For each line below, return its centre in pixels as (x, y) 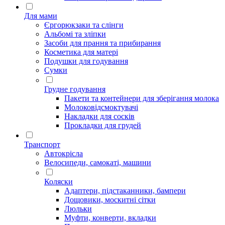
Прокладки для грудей (103, 125)
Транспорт (42, 144)
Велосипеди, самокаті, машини (98, 162)
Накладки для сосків (99, 116)
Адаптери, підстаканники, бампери (125, 191)
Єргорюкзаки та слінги (84, 25)
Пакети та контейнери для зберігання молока (142, 98)
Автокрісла (64, 153)
